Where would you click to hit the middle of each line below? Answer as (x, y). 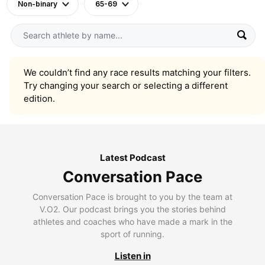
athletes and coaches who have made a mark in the (132, 221)
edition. (39, 98)
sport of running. (132, 234)
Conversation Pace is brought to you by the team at (132, 196)
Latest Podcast (132, 157)
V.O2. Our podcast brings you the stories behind (132, 209)
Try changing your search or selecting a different (126, 85)
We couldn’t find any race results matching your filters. (137, 72)
